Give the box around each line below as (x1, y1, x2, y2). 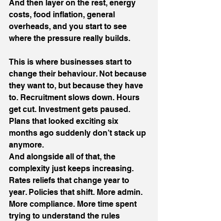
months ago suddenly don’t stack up (9, 128, 148, 138)
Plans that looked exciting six (9, 116, 120, 126)
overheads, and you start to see (9, 22, 129, 31)
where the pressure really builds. (9, 34, 130, 43)
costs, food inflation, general (9, 10, 117, 19)
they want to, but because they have (9, 81, 145, 90)
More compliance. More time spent (9, 199, 139, 209)
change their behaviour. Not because (9, 69, 148, 78)
